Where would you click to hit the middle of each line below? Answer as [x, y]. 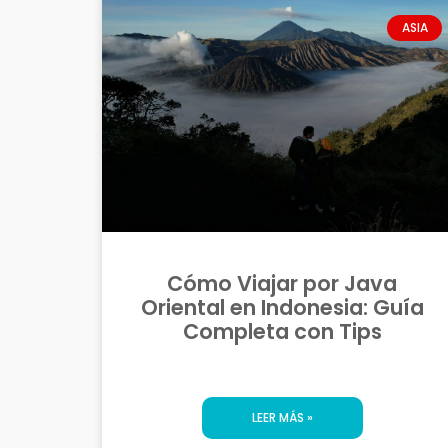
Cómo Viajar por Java [282, 284]
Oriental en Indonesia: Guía [282, 308]
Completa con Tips [282, 332]
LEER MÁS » [282, 418]
